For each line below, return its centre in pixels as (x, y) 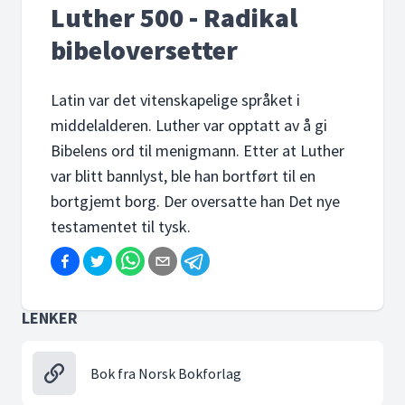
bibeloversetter (144, 50)
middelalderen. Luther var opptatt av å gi (189, 125)
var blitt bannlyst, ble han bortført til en (183, 176)
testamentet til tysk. (121, 226)
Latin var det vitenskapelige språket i (175, 100)
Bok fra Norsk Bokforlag (166, 373)
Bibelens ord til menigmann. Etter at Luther (198, 151)
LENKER (50, 318)
